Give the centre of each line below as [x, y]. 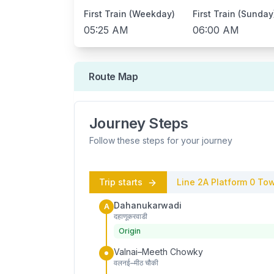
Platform [229, 182]
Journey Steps [139, 123]
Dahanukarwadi [148, 205]
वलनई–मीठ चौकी [136, 263]
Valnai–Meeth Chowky [158, 252]
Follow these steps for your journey [161, 140]
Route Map [113, 76]
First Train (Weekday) [129, 14]
